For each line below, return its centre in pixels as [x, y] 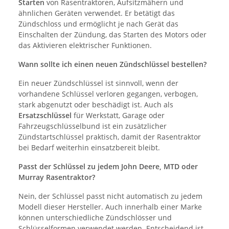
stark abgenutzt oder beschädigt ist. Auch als [96, 105]
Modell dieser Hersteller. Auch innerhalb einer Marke [110, 207]
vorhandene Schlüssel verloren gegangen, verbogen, [108, 94]
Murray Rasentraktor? [57, 177]
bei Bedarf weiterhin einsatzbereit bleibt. [89, 148]
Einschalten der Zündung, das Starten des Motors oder [112, 35]
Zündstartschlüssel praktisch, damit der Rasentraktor [110, 137]
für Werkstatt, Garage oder [118, 116]
